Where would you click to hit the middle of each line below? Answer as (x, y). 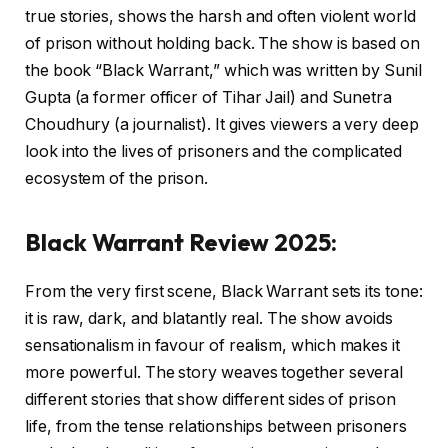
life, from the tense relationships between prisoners (216, 426)
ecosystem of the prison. (117, 179)
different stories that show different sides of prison (210, 399)
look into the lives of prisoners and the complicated (213, 152)
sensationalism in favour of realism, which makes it (212, 345)
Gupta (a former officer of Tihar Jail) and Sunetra (209, 98)
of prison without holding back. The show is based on (222, 44)
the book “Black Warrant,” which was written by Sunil (223, 71)
